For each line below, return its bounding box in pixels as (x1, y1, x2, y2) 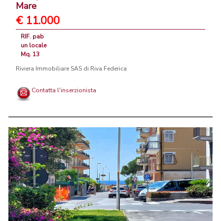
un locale (21, 41, 46, 50)
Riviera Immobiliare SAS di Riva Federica (16, 65, 127, 73)
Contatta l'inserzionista (32, 86, 96, 95)
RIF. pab (21, 33, 44, 41)
